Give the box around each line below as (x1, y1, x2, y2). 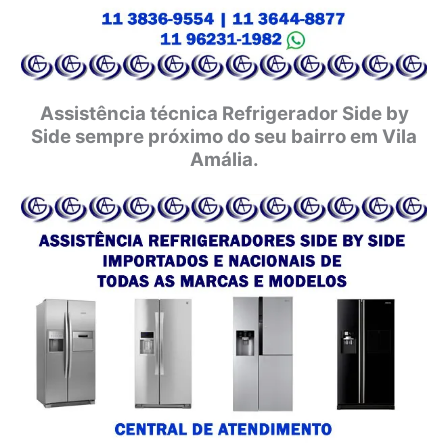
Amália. (189, 147, 259, 171)
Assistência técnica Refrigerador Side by (39, 101, 409, 125)
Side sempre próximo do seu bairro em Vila (31, 124, 417, 148)
